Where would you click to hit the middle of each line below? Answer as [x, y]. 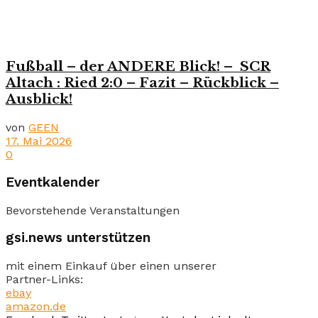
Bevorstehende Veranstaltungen [93, 210]
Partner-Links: [44, 279]
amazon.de [36, 306]
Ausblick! [39, 99]
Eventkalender [53, 182]
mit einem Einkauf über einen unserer [111, 266]
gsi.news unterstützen [78, 238]
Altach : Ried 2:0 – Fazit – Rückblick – [142, 83]
